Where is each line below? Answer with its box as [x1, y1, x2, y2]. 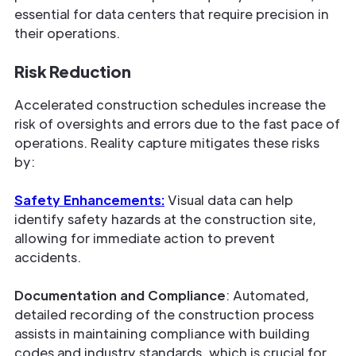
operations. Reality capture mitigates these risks [14, 134, 319, 152]
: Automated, [226, 287, 309, 304]
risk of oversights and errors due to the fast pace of [14, 115, 340, 133]
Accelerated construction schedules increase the [14, 96, 326, 114]
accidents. [14, 249, 81, 266]
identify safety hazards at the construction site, [14, 211, 316, 228]
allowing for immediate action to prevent [14, 230, 275, 247]
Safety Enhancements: [14, 192, 164, 209]
